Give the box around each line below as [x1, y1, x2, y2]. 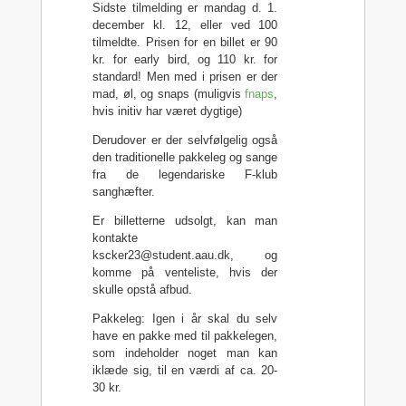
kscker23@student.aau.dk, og [92, 247, 278, 262]
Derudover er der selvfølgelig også [92, 132, 278, 147]
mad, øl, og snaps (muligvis [92, 86, 246, 101]
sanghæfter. [92, 184, 156, 198]
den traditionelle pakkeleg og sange [92, 150, 278, 164]
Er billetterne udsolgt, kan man [92, 213, 278, 227]
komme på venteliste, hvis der [92, 265, 278, 279]
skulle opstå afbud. [92, 282, 193, 296]
